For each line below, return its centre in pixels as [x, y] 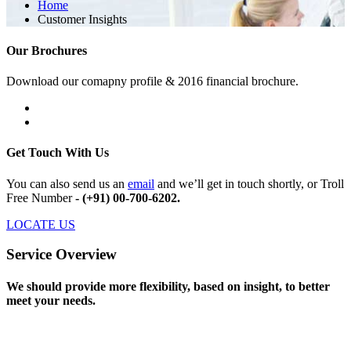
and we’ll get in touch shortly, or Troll [249, 183]
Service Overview [62, 255]
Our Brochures [47, 50]
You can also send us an [67, 183]
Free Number [41, 197]
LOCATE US [41, 224]
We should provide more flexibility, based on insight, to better [168, 287]
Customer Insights [82, 20]
